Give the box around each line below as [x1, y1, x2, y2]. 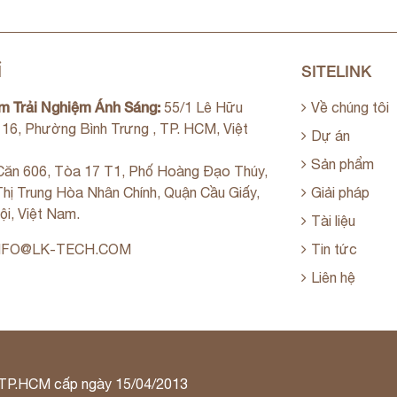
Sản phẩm [311, 155, 375, 172]
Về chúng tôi [311, 98, 390, 115]
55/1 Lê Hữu [160, 98, 243, 115]
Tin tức [311, 240, 358, 257]
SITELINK [301, 60, 372, 81]
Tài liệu [311, 212, 356, 229]
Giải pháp [311, 183, 370, 200]
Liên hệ [311, 269, 356, 285]
